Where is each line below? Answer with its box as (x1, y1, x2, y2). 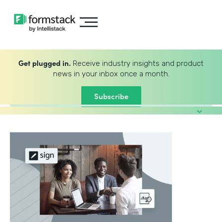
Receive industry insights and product (71, 59, 204, 68)
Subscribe (94, 91, 128, 101)
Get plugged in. (18, 57, 71, 68)
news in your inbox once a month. (53, 69, 169, 78)
